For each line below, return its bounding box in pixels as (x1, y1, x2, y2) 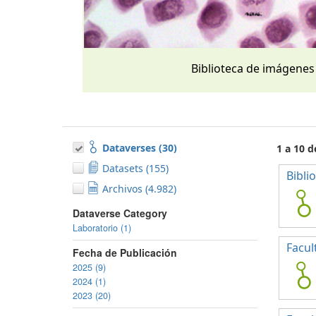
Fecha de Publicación (73, 245, 177, 260)
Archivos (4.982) (102, 182, 176, 195)
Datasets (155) (102, 162, 169, 175)
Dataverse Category (73, 206, 167, 220)
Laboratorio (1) (73, 221, 131, 234)
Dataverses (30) (102, 141, 177, 154)
